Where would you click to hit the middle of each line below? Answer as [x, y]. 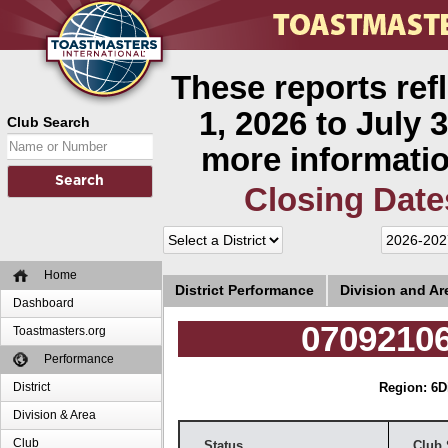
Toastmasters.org [60, 331]
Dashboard [44, 303]
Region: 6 [409, 388]
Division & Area [55, 415]
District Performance [244, 290]
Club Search [48, 122]
